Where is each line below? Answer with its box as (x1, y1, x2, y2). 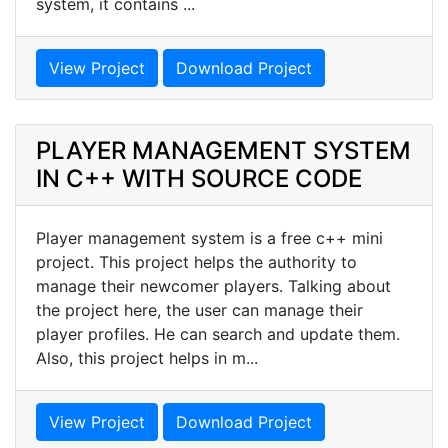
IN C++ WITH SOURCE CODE (36, 163, 362, 193)
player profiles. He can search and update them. (36, 323, 400, 344)
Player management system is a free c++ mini (36, 227, 383, 248)
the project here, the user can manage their (36, 299, 363, 320)
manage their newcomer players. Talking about (36, 275, 391, 296)
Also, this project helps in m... (36, 347, 258, 368)
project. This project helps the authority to (36, 251, 357, 272)
